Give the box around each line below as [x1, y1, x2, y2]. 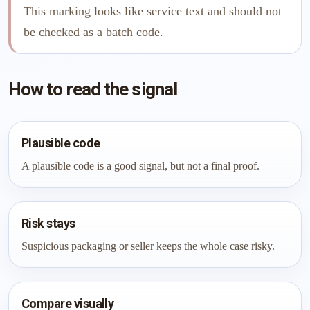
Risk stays [21, 216, 75, 230]
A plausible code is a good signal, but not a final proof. [21, 160, 259, 172]
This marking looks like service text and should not [24, 4, 282, 18]
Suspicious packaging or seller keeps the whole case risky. [21, 240, 275, 252]
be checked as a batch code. [24, 25, 163, 39]
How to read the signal [8, 79, 177, 100]
